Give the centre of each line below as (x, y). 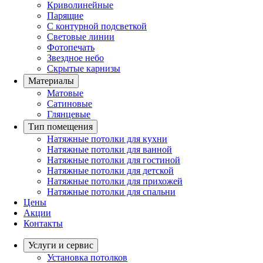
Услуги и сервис (61, 245)
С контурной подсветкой (97, 26)
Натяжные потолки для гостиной (114, 160)
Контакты (43, 223)
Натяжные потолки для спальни (111, 192)
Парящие (65, 16)
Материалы (51, 81)
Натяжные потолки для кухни (107, 139)
